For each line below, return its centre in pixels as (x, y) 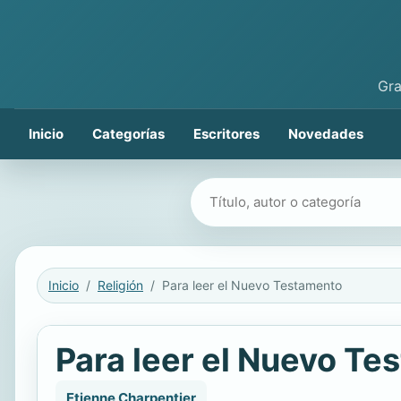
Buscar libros (235, 191)
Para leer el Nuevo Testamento (252, 285)
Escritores (226, 134)
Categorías (128, 134)
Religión (120, 285)
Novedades (326, 134)
